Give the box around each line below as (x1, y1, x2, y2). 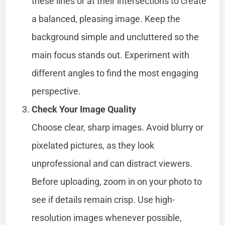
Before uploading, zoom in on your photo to (32, 176, 202, 187)
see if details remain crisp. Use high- (32, 194, 175, 205)
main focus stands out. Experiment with (32, 49, 190, 60)
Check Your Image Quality (32, 103, 137, 115)
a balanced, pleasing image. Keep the (32, 13, 181, 24)
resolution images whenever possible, (32, 212, 182, 223)
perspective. (32, 85, 81, 96)
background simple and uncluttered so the (32, 31, 199, 42)
